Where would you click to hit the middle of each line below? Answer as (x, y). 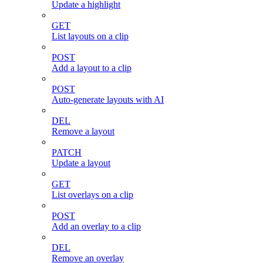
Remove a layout (83, 131)
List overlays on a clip (92, 195)
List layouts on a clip (90, 36)
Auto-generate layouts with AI (108, 100)
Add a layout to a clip (92, 68)
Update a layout (81, 163)
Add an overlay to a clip (96, 227)
